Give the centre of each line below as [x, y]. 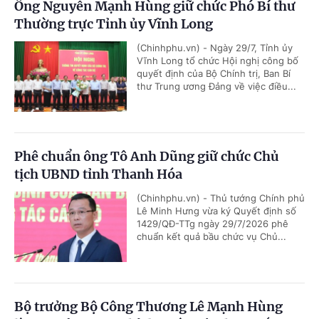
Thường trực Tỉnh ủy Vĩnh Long [114, 24]
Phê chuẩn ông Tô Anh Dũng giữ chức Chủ [147, 156]
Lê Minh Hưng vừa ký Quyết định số [216, 211]
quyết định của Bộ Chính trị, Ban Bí [214, 73]
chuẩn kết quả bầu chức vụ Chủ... [211, 236]
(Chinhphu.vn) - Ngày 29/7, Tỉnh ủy [215, 48]
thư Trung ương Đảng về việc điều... [216, 86]
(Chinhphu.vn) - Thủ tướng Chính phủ [221, 198]
